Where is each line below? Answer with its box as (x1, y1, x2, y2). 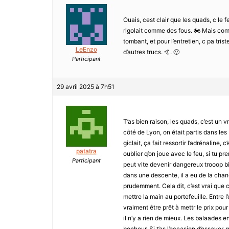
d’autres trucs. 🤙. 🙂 (123, 48, 179, 56)
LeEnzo (75, 45, 97, 54)
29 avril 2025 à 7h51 (57, 83, 114, 91)
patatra (76, 147, 97, 155)
